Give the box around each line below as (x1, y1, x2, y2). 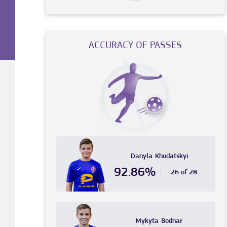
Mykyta (136, 217, 159, 225)
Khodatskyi (155, 152, 188, 160)
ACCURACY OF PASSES (88, 41, 182, 51)
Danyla (130, 152, 153, 160)
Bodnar (161, 217, 183, 225)
